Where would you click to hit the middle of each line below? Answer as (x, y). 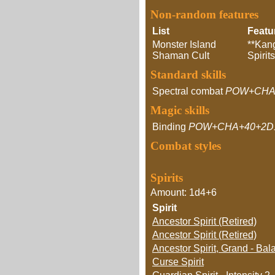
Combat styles (186, 146)
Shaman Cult (181, 56)
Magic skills (180, 110)
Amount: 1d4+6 (184, 192)
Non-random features (204, 14)
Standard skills (188, 75)
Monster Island (184, 45)
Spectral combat (188, 91)
